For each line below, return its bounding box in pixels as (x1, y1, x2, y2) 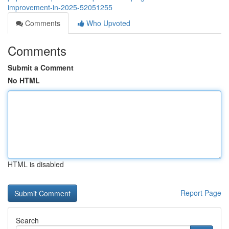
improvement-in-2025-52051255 (8, 2, 112, 12)
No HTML (8, 75, 40, 85)
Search (16, 215, 39, 225)
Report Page (180, 188, 221, 198)
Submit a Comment (8, 62, 74, 73)
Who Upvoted (84, 18, 130, 28)
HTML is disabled (8, 159, 64, 169)
